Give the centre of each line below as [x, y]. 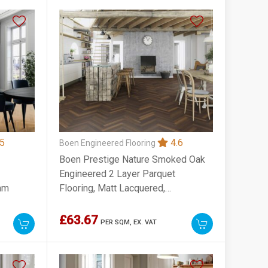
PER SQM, [117, 222]
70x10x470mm [91, 202]
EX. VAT [145, 222]
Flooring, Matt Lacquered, [112, 188]
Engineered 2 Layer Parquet [118, 173]
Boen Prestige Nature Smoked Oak [133, 159]
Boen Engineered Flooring [109, 143]
